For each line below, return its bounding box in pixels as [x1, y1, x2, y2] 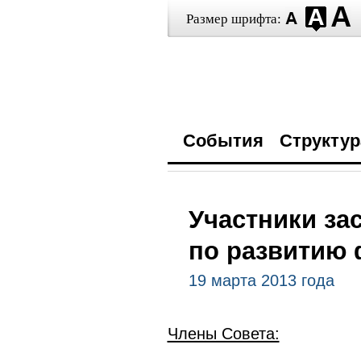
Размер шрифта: [185, 11, 281, 27]
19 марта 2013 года [188, 272, 334, 289]
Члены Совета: [167, 325, 280, 342]
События [182, 131, 263, 151]
